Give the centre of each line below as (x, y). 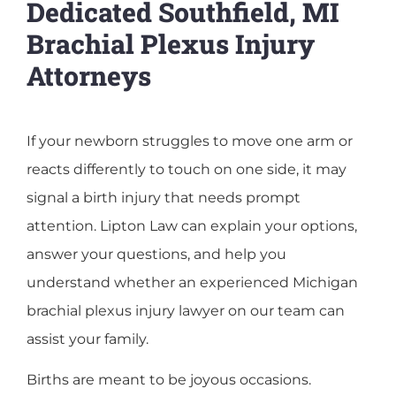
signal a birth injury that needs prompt (164, 198)
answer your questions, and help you (156, 254)
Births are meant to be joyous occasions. (169, 380)
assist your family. (88, 339)
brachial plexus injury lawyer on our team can (186, 311)
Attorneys (89, 76)
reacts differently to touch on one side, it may (187, 169)
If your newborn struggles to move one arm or (190, 141)
